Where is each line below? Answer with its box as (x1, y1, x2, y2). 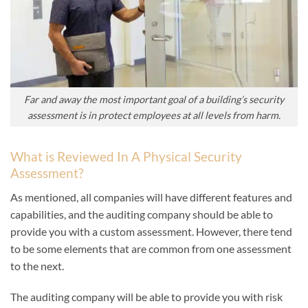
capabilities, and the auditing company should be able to (10, 207, 273, 221)
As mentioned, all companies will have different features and (10, 190, 292, 203)
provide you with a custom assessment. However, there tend (10, 224, 292, 238)
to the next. (10, 258, 64, 272)
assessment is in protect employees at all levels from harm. (27, 109, 280, 121)
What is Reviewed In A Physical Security (10, 148, 242, 165)
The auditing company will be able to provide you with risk (10, 290, 283, 304)
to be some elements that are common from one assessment (10, 241, 291, 255)
